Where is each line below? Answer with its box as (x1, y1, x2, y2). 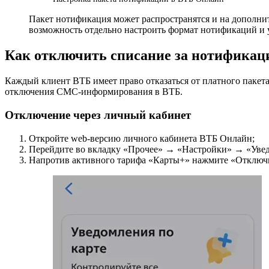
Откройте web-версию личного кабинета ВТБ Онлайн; (29, 133, 255, 144)
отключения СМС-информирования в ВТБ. (5, 86, 183, 97)
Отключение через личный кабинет (5, 108, 191, 121)
